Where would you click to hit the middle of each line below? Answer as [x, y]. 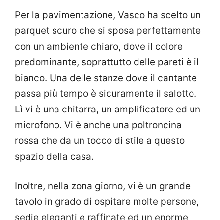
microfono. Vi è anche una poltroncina [98, 125]
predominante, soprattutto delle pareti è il [107, 62]
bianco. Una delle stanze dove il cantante [106, 78]
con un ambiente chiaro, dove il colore [99, 46]
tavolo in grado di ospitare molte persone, [107, 202]
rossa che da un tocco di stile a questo [100, 140]
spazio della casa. [54, 156]
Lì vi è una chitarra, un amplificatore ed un [108, 109]
